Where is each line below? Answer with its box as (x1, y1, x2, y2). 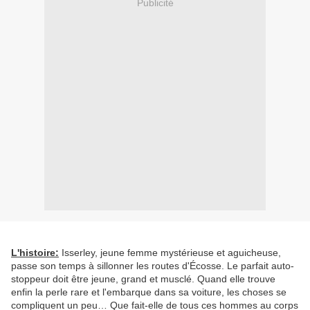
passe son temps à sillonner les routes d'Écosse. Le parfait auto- (11, 260, 294, 272)
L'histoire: (11, 247, 59, 259)
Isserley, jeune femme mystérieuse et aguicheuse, (59, 247, 281, 259)
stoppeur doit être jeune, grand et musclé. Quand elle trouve (11, 273, 275, 285)
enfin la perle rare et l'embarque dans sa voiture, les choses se (11, 286, 286, 298)
